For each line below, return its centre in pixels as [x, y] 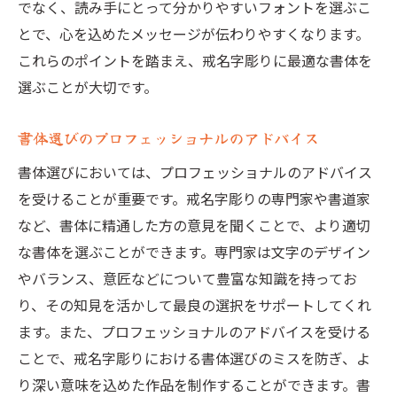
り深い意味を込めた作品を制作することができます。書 [194, 385]
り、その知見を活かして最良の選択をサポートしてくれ [195, 305]
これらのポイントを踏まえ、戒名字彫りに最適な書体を [195, 60]
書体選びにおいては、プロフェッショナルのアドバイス [195, 172]
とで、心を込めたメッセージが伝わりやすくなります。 [194, 34]
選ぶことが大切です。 [88, 87]
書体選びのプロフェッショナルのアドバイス [168, 138]
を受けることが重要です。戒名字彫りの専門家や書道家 [194, 198]
